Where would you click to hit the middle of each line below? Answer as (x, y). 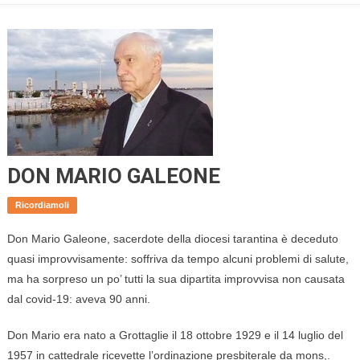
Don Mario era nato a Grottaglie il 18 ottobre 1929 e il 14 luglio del (175, 335)
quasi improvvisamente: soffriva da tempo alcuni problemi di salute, (178, 259)
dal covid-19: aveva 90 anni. (78, 299)
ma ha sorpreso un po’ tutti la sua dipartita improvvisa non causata (176, 279)
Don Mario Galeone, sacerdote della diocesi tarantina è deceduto (172, 239)
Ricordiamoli (42, 205)
